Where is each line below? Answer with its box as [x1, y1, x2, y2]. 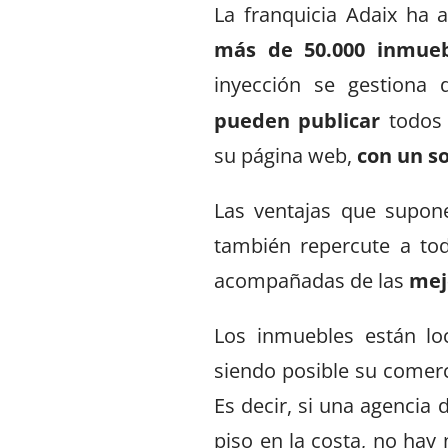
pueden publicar [214, 106, 381, 134]
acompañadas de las [214, 266, 410, 294]
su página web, [214, 141, 358, 169]
